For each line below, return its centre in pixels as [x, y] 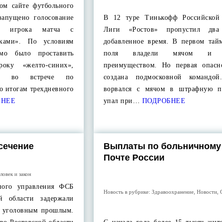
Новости [207, 192]
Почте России [134, 158]
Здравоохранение [172, 192]
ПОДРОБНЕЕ [163, 101]
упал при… [122, 101]
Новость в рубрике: [127, 192]
